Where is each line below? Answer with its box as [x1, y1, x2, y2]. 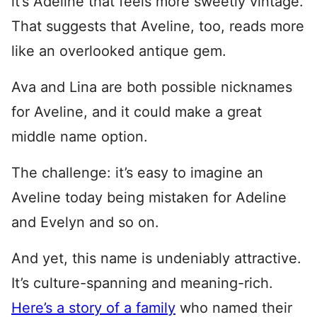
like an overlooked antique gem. [11, 42, 231, 59]
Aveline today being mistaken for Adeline [11, 189, 287, 206]
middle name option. [11, 128, 148, 145]
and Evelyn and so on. [11, 214, 159, 231]
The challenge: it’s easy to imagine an [11, 164, 263, 181]
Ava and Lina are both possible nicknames [11, 79, 292, 96]
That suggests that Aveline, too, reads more [11, 18, 304, 35]
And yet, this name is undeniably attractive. [11, 250, 301, 267]
